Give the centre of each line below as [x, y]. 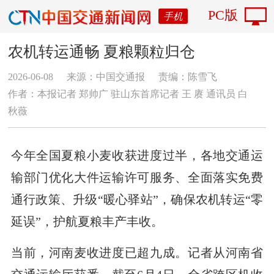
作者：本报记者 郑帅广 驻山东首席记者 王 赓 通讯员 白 [128, 94]
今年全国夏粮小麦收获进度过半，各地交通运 [137, 155]
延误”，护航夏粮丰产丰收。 [87, 221]
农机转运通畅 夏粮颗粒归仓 [102, 51]
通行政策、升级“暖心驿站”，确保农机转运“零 [137, 199]
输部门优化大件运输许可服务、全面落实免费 [137, 177]
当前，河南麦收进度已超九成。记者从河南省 [137, 252]
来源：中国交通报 [106, 76]
